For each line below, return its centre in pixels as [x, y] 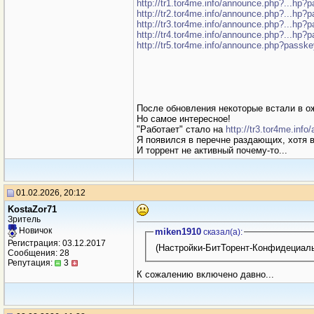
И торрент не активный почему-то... [212, 150]
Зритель [24, 219]
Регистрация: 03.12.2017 [57, 243]
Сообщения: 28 [39, 253]
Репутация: [31, 263]
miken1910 [178, 232]
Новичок [34, 231]
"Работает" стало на [181, 129]
